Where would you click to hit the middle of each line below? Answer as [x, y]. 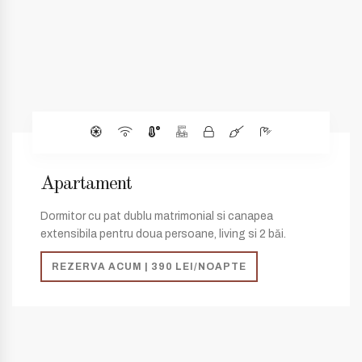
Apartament [86, 184]
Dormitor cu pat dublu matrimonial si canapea [157, 216]
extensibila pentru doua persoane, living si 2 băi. [163, 234]
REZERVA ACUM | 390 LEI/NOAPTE [149, 267]
